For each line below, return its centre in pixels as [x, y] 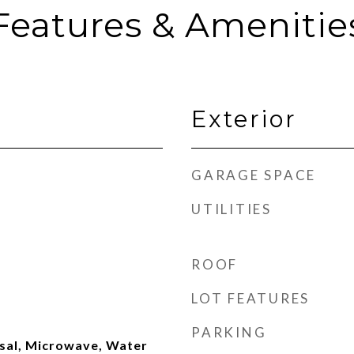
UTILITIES [232, 209]
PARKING [229, 332]
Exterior [244, 119]
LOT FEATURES [250, 298]
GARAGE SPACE [254, 175]
